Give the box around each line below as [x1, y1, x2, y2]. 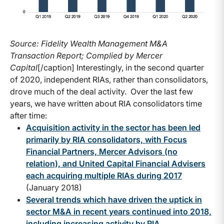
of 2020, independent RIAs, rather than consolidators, [10, 74, 208, 84]
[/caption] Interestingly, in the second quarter [37, 62, 204, 72]
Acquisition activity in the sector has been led [26, 122, 200, 132]
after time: [10, 110, 47, 120]
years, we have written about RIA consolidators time [10, 98, 202, 108]
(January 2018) [26, 182, 82, 192]
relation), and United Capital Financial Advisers [26, 158, 205, 168]
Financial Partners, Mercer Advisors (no [26, 146, 177, 156]
